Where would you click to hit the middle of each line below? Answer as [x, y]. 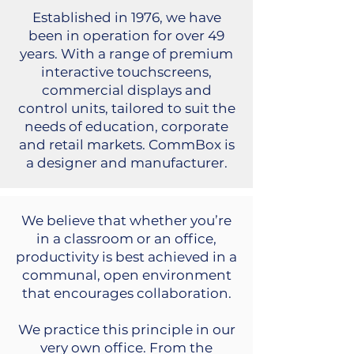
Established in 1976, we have [126, 17]
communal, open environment [126, 275]
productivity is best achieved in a [126, 257]
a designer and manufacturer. [126, 163]
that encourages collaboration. [126, 293]
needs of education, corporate [126, 126]
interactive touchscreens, [126, 72]
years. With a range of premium [126, 54]
